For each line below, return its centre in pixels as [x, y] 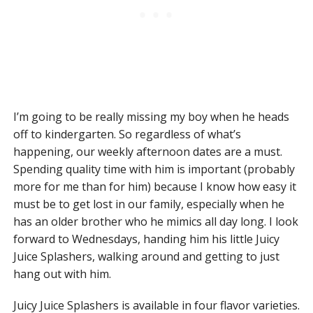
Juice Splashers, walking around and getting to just [146, 257]
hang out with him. [62, 274]
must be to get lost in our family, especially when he [148, 204]
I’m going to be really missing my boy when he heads [151, 117]
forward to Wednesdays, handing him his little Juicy [146, 239]
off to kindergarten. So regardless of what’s [127, 134]
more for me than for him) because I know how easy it [154, 187]
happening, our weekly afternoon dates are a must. [147, 152]
